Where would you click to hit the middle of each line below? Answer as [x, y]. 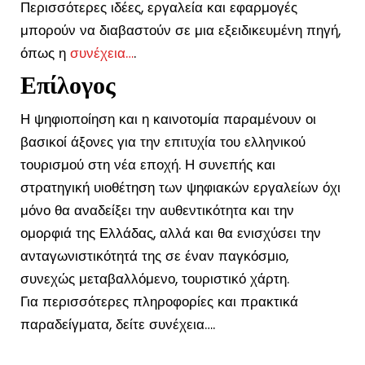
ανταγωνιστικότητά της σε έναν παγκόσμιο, [154, 256]
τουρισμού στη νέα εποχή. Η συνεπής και [148, 165]
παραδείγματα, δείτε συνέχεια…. [118, 325]
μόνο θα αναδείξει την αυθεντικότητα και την [157, 211]
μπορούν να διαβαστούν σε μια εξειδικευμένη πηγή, [180, 31]
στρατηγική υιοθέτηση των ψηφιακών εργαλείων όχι [180, 188]
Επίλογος [68, 86]
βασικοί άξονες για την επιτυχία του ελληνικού [163, 142]
